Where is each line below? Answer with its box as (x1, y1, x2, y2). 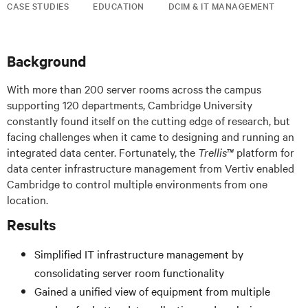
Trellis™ (198, 144, 234, 159)
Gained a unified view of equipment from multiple (34, 283, 270, 298)
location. (7, 192, 48, 207)
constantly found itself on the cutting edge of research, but (7, 113, 290, 128)
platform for (234, 144, 294, 159)
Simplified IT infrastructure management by (34, 246, 243, 261)
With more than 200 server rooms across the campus (7, 81, 261, 96)
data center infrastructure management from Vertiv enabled (7, 160, 294, 175)
